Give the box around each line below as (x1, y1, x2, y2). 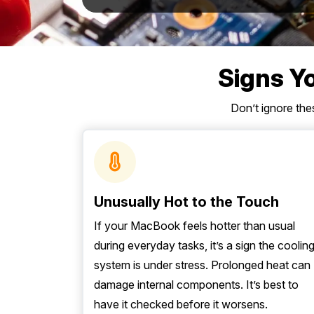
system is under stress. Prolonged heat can (94, 258, 310, 272)
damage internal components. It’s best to (94, 278, 299, 292)
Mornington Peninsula (44, 23, 132, 34)
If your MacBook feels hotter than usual (94, 219, 295, 233)
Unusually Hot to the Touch (94, 193, 279, 210)
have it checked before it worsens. (94, 297, 268, 311)
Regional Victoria (44, 52, 113, 62)
